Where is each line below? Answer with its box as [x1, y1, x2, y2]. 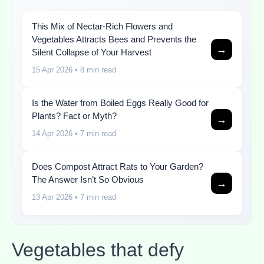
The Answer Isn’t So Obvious [32, 174, 144, 185]
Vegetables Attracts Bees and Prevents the [32, 34, 196, 45]
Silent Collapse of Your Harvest [32, 47, 151, 58]
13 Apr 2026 [32, 193, 72, 202]
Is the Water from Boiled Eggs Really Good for [32, 98, 209, 108]
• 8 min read [72, 65, 116, 75]
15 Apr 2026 [32, 65, 72, 75]
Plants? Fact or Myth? [32, 111, 117, 121]
